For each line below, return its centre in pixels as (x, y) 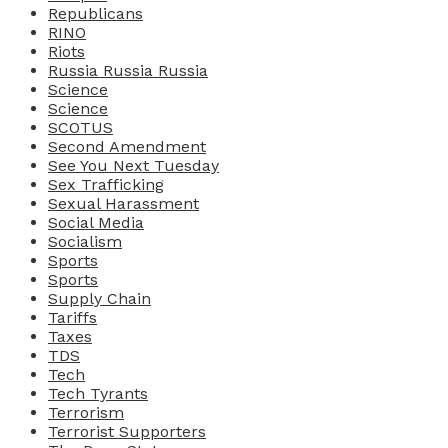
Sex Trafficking (106, 185)
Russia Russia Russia (128, 71)
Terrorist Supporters (127, 432)
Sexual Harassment (123, 204)
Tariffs (72, 318)
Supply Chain (99, 299)
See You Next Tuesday (133, 166)
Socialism (85, 242)
